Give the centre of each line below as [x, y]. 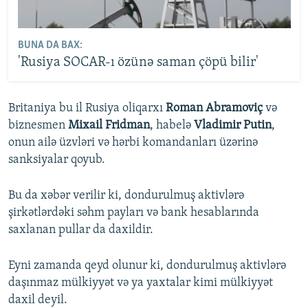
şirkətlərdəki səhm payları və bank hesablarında [134, 212]
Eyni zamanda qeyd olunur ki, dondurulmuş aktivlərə [147, 265]
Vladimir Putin [233, 125]
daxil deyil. [38, 300]
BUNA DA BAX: [50, 46]
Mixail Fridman [109, 125]
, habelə [172, 125]
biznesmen [38, 125]
